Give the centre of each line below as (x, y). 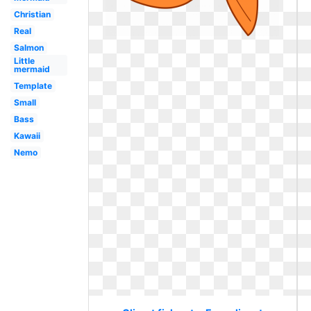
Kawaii (27, 136)
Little (24, 61)
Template (33, 86)
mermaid (32, 69)
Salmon (28, 48)
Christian (32, 14)
